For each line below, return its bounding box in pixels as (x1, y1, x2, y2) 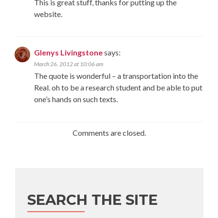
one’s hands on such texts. (34, 94, 118, 104)
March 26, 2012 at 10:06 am (34, 60, 103, 68)
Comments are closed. (72, 128, 146, 137)
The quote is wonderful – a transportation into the (34, 71, 198, 80)
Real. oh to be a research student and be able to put (34, 83, 202, 92)
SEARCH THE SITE (27, 191, 158, 208)
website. (34, 9, 62, 18)
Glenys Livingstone (34, 48, 103, 57)
